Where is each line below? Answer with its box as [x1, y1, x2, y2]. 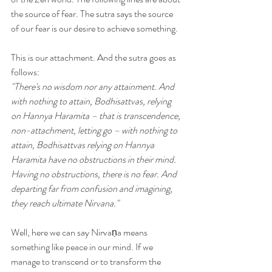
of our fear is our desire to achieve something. [11, 21, 180, 35]
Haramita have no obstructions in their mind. [11, 152, 178, 166]
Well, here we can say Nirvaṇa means [11, 225, 149, 239]
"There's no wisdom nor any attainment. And [11, 79, 176, 93]
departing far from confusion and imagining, [11, 181, 174, 195]
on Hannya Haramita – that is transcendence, [11, 108, 182, 123]
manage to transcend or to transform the [11, 254, 163, 268]
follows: [11, 64, 39, 79]
